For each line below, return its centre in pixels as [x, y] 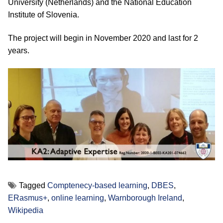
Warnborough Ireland [145, 198]
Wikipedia [26, 211]
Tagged [33, 186]
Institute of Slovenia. [44, 14]
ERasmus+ [28, 198]
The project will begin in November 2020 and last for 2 [103, 38]
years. [19, 51]
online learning [78, 198]
